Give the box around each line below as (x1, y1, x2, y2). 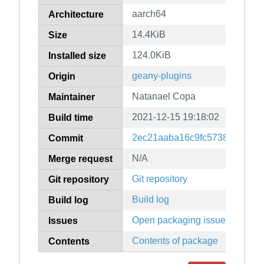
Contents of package (132, 236, 218, 246)
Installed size (48, 51, 106, 61)
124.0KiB (132, 50, 171, 61)
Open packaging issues (132, 215, 230, 226)
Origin (48, 71, 75, 82)
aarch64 (132, 9, 166, 19)
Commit (48, 133, 83, 144)
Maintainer (48, 92, 95, 103)
